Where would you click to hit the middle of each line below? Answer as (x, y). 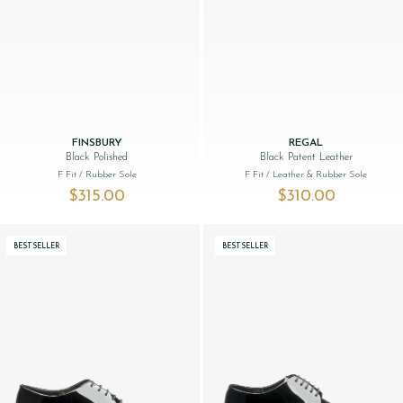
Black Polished (97, 157)
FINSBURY (97, 143)
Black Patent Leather (306, 157)
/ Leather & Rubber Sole (317, 175)
